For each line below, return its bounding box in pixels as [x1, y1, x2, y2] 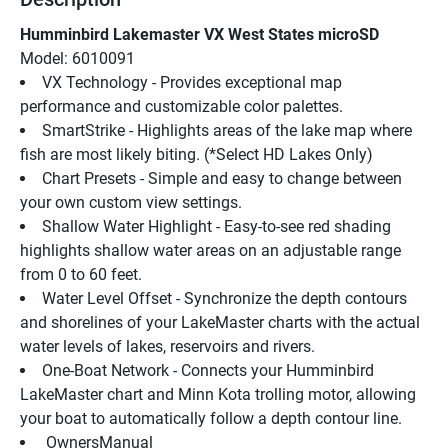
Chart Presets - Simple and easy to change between [42, 168, 402, 188]
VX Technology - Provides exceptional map [42, 72, 342, 92]
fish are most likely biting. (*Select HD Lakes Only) [20, 144, 373, 164]
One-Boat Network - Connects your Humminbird [42, 360, 374, 380]
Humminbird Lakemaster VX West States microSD [20, 24, 379, 44]
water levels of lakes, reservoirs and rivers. [20, 336, 315, 356]
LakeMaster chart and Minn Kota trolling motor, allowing [20, 384, 416, 404]
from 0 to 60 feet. [20, 264, 142, 284]
